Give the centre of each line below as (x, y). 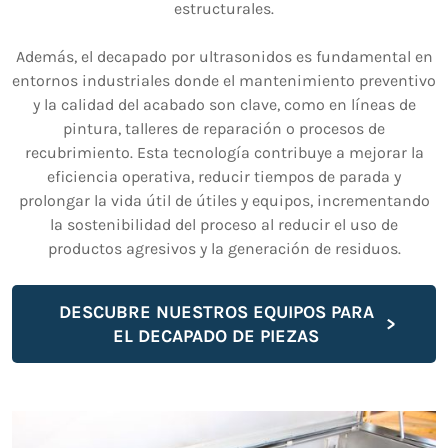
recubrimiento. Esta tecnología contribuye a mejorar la (224, 153)
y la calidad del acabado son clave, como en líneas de (224, 105)
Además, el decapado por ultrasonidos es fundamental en (224, 57)
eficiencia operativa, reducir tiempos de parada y (224, 177)
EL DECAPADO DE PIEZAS (216, 336)
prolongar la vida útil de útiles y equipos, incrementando (224, 201)
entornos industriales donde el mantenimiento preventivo (224, 81)
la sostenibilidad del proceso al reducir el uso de (224, 225)
